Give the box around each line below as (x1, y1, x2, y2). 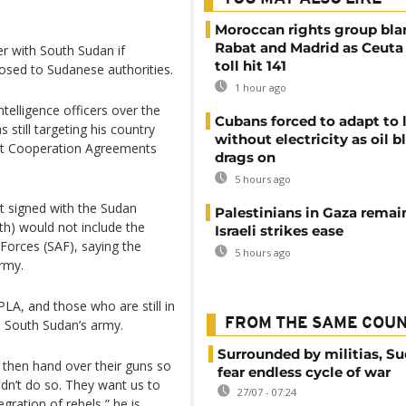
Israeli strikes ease (215, 222, 343, 239)
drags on (215, 149, 275, 166)
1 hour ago (232, 81, 286, 94)
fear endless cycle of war (217, 363, 391, 381)
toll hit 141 (215, 57, 286, 74)
